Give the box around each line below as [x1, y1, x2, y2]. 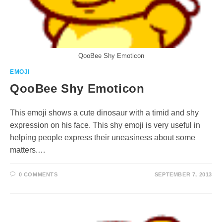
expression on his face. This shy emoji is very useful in [10, 121, 200, 129]
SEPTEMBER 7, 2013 [154, 171, 212, 177]
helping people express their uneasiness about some [10, 133, 195, 142]
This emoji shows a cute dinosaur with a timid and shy [10, 109, 199, 117]
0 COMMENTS [18, 171, 58, 177]
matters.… [10, 146, 46, 154]
